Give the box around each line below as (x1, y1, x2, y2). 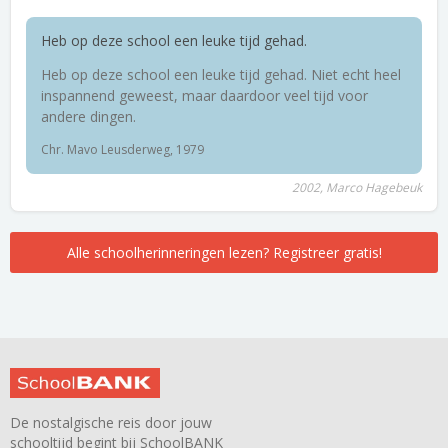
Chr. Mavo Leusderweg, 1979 (41, 141, 204, 158)
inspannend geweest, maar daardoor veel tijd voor (41, 86, 368, 105)
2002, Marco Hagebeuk (292, 179, 422, 196)
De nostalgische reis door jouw (10, 413, 212, 432)
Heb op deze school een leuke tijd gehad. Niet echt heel (41, 65, 401, 84)
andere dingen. (41, 107, 136, 126)
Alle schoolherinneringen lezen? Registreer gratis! (66, 243, 382, 262)
